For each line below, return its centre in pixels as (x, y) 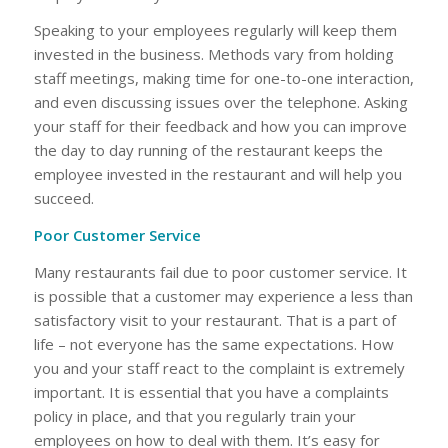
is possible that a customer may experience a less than (223, 295)
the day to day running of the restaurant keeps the (208, 150)
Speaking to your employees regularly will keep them (215, 30)
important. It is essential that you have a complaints (211, 391)
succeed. (63, 198)
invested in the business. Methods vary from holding (213, 54)
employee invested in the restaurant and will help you (217, 174)
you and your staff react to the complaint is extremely (219, 367)
